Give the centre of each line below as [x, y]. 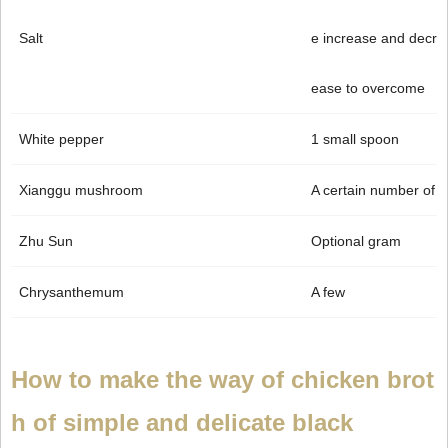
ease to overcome [368, 88]
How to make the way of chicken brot [222, 380]
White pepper [61, 139]
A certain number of [373, 190]
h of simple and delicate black [185, 423]
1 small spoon [355, 139]
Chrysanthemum [71, 292]
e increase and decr [374, 38]
